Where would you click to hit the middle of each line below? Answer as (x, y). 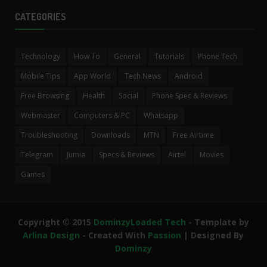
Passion (165, 235)
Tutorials (169, 56)
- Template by (218, 222)
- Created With (114, 235)
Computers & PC (102, 115)
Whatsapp (161, 115)
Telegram (37, 154)
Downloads (111, 135)
